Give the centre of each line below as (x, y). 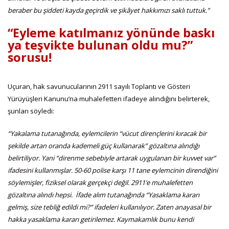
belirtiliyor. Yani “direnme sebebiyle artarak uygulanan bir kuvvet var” (112, 158)
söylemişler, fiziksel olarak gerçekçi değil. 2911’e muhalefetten (100, 182)
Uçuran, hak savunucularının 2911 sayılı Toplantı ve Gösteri (99, 86)
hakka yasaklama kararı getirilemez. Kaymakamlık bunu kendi (101, 219)
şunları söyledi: (31, 111)
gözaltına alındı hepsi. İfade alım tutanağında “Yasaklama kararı (104, 194)
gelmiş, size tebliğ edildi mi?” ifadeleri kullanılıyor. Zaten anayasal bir (109, 207)
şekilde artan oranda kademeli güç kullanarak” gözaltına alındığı (104, 145)
